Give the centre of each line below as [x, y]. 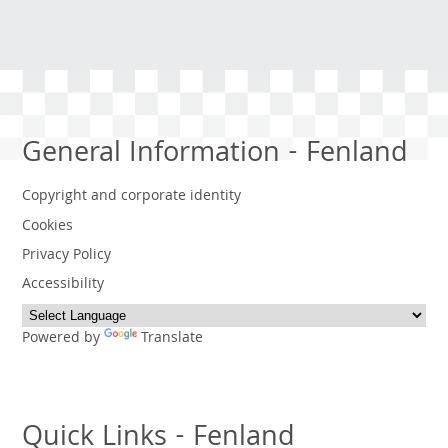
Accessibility [63, 285]
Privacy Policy [67, 256]
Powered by [63, 338]
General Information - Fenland [215, 155]
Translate [172, 338]
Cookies [48, 226]
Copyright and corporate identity [132, 197]
